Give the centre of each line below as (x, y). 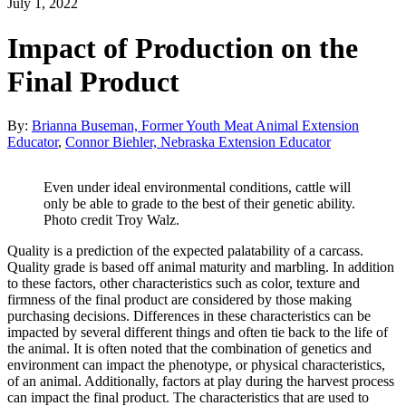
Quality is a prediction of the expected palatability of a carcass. (185, 251)
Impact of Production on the (183, 48)
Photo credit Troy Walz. (111, 220)
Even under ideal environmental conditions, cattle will (197, 188)
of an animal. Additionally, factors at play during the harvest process (201, 382)
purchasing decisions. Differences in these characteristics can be (189, 316)
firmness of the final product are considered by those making (179, 300)
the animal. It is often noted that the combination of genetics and (189, 349)
